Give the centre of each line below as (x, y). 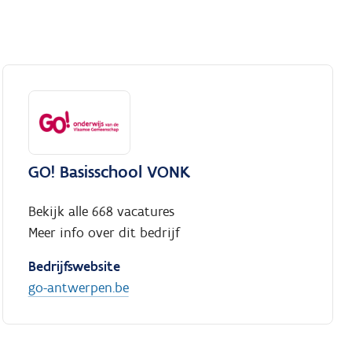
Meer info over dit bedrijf (104, 233)
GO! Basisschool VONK (109, 172)
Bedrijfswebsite (74, 267)
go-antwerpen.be (78, 288)
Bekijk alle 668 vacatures (101, 212)
